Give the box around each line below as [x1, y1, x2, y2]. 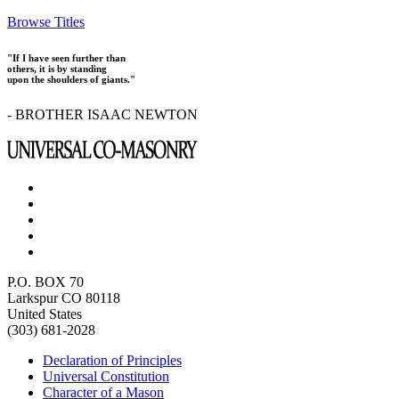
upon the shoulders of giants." [7, 73, 135, 85]
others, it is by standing [7, 62, 107, 74]
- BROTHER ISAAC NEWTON [7, 106, 198, 122]
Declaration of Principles [43, 352, 182, 368]
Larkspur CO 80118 [7, 289, 120, 305]
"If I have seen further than [7, 52, 126, 63]
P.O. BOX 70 [7, 273, 84, 289]
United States [7, 305, 82, 322]
